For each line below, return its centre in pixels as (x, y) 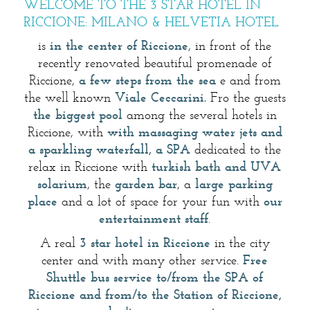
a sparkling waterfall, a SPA (110, 150)
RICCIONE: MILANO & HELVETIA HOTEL (151, 22)
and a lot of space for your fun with (160, 202)
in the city (240, 244)
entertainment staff (154, 219)
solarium (62, 185)
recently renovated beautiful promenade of (155, 64)
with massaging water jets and (194, 133)
